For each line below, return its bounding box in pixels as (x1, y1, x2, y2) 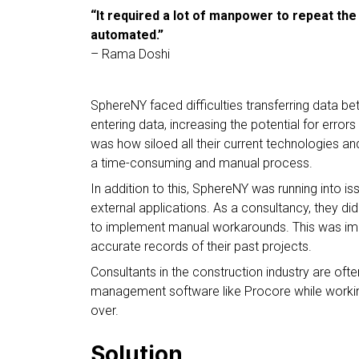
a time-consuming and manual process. (91, 155, 313, 171)
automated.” (91, 27, 164, 43)
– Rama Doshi (91, 46, 171, 63)
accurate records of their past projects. (91, 239, 316, 255)
